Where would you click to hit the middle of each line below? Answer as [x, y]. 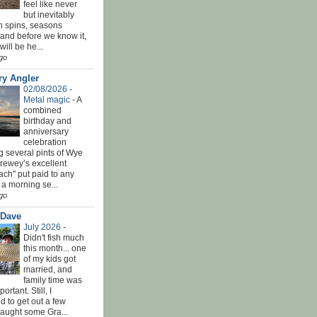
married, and [48, 269]
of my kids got [50, 259]
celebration [45, 142]
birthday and [47, 121]
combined [42, 110]
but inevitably [49, 15]
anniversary [46, 131]
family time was [53, 280]
